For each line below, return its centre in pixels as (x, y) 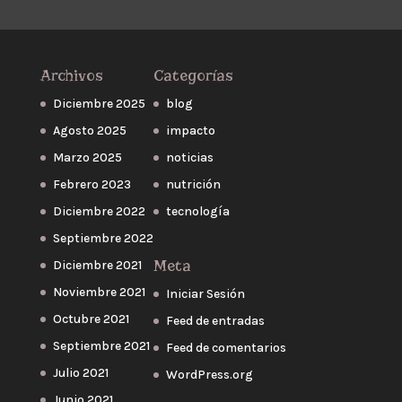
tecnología (197, 211)
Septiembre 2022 (103, 238)
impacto (190, 130)
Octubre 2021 (91, 319)
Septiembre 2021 (101, 345)
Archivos (71, 75)
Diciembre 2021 (97, 265)
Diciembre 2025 (99, 103)
